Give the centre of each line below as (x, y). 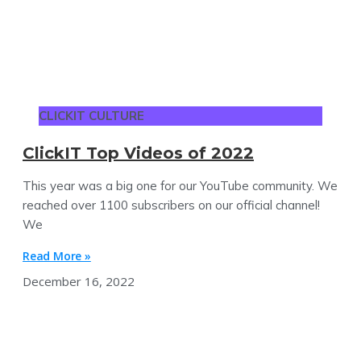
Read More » (57, 255)
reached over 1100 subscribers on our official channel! (171, 205)
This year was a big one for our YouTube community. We (180, 185)
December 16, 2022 (79, 281)
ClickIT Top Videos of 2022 (138, 153)
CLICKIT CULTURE (91, 115)
